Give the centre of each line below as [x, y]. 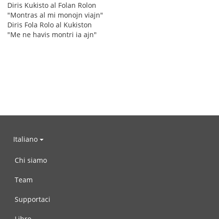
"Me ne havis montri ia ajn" [52, 34]
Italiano [26, 139]
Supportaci [33, 199]
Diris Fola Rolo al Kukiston [50, 25]
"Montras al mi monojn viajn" [55, 15]
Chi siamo [31, 160]
